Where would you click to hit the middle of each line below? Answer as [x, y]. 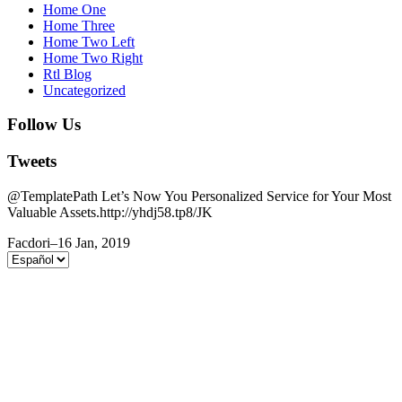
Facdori [29, 242]
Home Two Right [93, 57]
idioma [26, 290]
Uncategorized [84, 90]
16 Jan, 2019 [94, 242]
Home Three [79, 25]
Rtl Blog [67, 74]
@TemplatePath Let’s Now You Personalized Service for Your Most [199, 196]
